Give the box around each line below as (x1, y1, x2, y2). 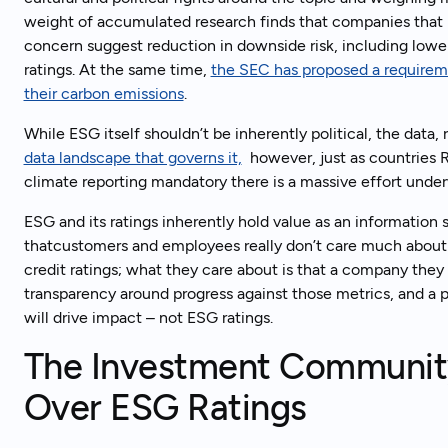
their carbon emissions (23, 84, 184, 103)
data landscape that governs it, (23, 148, 242, 167)
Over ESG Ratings (23, 386, 307, 429)
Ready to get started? (260, 63, 414, 83)
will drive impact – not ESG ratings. (23, 308, 273, 327)
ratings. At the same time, (23, 60, 211, 79)
